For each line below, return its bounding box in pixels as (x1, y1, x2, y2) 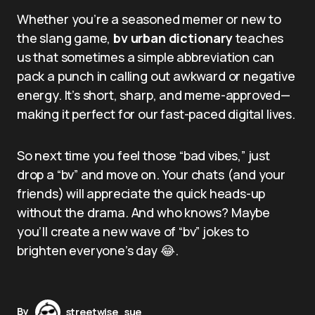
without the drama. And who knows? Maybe (17, 203, 270, 221)
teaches (232, 29, 284, 46)
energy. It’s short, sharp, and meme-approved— (17, 86, 290, 103)
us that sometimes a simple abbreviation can (17, 48, 275, 65)
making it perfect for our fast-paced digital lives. (17, 105, 295, 122)
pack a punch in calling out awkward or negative (17, 67, 295, 84)
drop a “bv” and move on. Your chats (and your (17, 165, 285, 183)
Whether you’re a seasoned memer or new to (17, 10, 281, 27)
